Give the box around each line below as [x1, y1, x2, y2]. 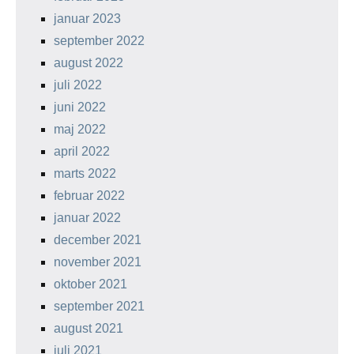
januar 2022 [54, 211, 121, 224]
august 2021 [54, 322, 123, 335]
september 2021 [54, 299, 145, 313]
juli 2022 [54, 78, 102, 92]
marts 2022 [54, 167, 116, 180]
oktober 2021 [54, 277, 127, 291]
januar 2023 [54, 12, 121, 25]
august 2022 [54, 56, 123, 70]
